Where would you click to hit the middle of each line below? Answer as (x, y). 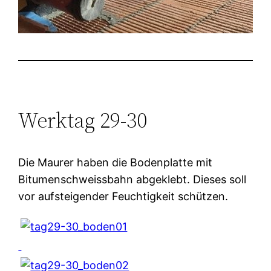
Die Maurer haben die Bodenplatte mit (116, 162)
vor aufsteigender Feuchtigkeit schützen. (123, 196)
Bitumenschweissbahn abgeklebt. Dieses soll (132, 179)
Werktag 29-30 (83, 120)
